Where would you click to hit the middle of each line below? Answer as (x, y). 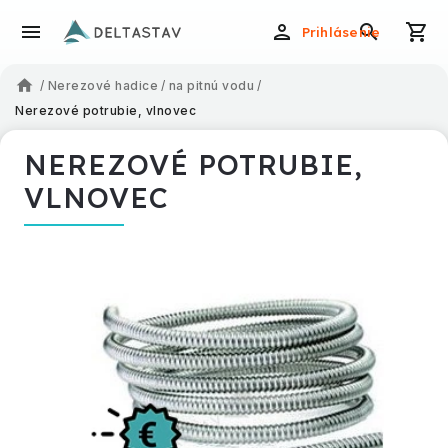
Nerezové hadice (102, 85)
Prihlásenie (341, 32)
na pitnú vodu (211, 85)
